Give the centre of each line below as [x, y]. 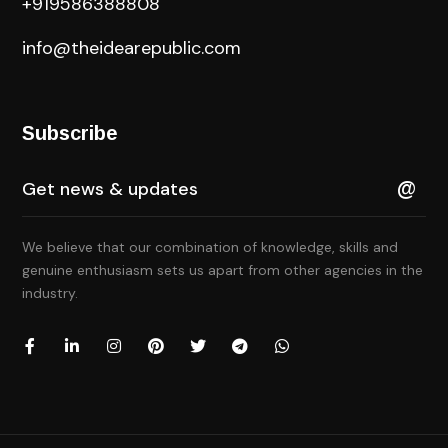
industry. [50, 293]
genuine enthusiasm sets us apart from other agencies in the [223, 270]
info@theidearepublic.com [132, 48]
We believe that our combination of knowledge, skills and [210, 247]
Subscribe [70, 133]
